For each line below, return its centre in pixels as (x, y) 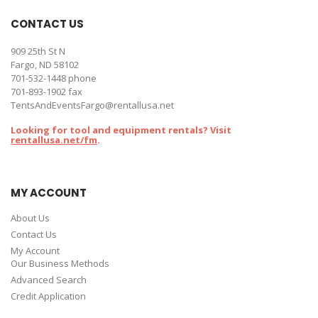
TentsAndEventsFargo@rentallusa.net (92, 105)
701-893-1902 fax (46, 92)
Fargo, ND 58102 (45, 65)
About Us (30, 218)
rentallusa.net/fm (54, 140)
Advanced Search (49, 280)
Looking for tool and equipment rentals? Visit (121, 130)
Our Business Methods (60, 263)
